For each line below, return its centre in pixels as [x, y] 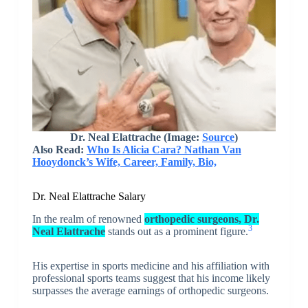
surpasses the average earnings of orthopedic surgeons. [150, 290]
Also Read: [59, 149]
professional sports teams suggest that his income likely [151, 278]
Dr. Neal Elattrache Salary [89, 196]
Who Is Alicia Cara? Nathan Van [164, 149]
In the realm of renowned [88, 219]
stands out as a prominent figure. [176, 231]
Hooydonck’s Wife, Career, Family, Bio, [124, 162]
